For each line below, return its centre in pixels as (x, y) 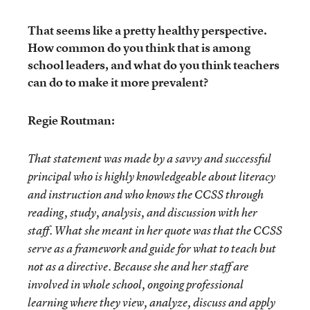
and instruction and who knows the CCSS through (146, 194)
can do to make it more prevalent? (118, 82)
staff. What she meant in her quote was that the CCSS (155, 230)
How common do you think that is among (139, 47)
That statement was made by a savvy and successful (149, 158)
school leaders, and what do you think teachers (154, 65)
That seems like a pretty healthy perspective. (147, 30)
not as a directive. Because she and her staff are (138, 266)
